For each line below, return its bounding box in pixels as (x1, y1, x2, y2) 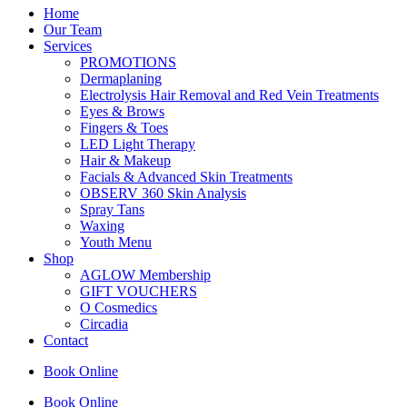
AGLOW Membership (80, 267, 211, 283)
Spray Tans (80, 202, 144, 217)
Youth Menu (80, 234, 152, 250)
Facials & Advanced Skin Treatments (80, 169, 293, 184)
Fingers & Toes (80, 120, 168, 135)
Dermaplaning (80, 71, 162, 86)
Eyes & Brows (80, 104, 164, 119)
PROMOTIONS (80, 55, 176, 70)
